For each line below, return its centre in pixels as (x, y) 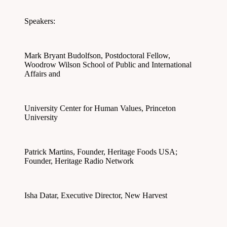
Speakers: (40, 21)
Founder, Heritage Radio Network (79, 161)
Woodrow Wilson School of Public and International (108, 65)
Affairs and (42, 74)
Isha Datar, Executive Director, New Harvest (96, 196)
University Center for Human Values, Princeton (100, 108)
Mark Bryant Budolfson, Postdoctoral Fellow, (97, 56)
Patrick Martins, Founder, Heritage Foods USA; (101, 152)
